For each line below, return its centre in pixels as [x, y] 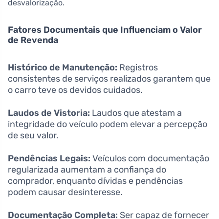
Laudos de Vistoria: [49, 113]
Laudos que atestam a [136, 113]
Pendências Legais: [49, 158]
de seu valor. [33, 135]
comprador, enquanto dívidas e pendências [95, 181]
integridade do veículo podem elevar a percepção [108, 124]
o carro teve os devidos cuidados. [75, 90]
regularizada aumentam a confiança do [87, 169]
